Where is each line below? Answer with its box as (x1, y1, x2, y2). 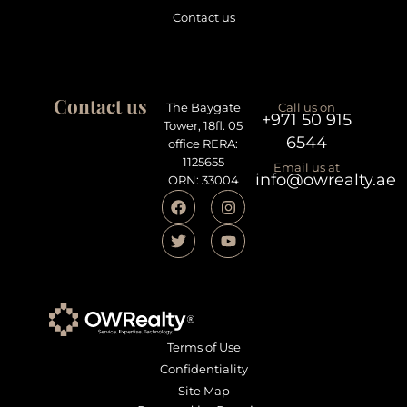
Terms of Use (166, 341, 241, 355)
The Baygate (165, 101, 241, 115)
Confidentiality (159, 362, 248, 377)
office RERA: (168, 137, 239, 152)
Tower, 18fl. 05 (164, 119, 243, 134)
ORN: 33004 (167, 174, 239, 188)
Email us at (273, 161, 340, 175)
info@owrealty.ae (254, 170, 396, 190)
